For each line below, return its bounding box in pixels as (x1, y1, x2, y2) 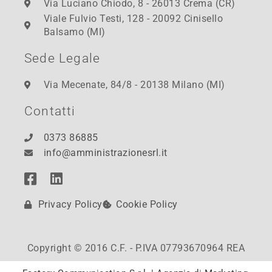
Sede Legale (24, 51, 101, 66)
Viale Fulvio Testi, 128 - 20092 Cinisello (43, 13, 223, 25)
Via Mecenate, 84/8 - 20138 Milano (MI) (43, 79, 225, 91)
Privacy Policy (38, 199, 103, 211)
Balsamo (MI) (43, 26, 106, 38)
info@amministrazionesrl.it (43, 147, 168, 159)
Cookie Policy (116, 199, 178, 211)
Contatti (24, 104, 76, 119)
